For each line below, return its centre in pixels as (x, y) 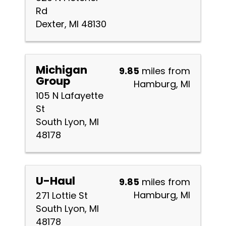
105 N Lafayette (70, 96)
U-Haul (55, 181)
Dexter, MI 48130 (71, 24)
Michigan (62, 70)
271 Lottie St (62, 195)
